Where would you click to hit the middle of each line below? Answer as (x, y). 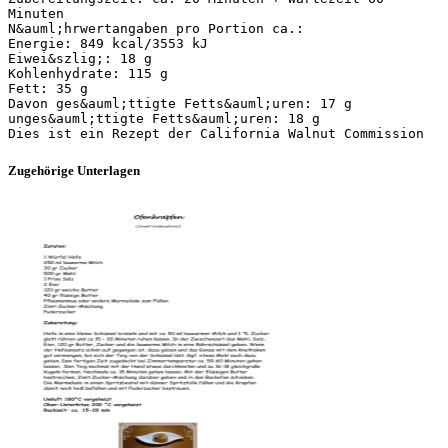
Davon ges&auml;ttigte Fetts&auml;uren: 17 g (180, 103)
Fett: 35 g (48, 88)
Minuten (36, 13)
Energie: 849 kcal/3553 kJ (108, 43)
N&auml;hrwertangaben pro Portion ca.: (156, 28)
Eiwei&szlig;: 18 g (80, 58)
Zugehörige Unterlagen (74, 170)
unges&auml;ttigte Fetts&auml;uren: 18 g (164, 118)
